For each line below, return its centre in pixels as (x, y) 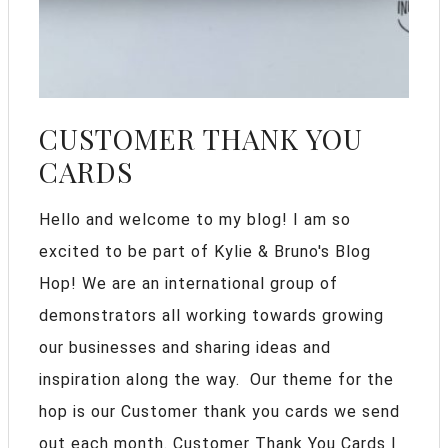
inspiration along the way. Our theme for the (216, 379)
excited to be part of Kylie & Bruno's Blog (205, 251)
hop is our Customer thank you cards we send (219, 411)
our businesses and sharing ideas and (185, 347)
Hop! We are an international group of (188, 283)
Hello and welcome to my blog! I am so (195, 219)
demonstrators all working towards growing (211, 315)
